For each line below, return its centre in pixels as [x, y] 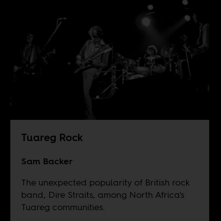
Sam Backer [47, 161]
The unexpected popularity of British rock [105, 183]
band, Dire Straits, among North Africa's [103, 195]
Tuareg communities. [63, 207]
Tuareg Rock [52, 138]
